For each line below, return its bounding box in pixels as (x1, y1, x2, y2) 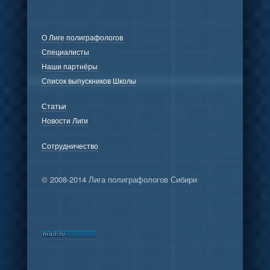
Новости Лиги (41, 115, 88, 125)
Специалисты (41, 46, 89, 57)
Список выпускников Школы (41, 75, 136, 86)
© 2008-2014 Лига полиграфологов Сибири (41, 173, 197, 185)
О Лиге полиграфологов (41, 31, 123, 42)
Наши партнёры (41, 60, 98, 71)
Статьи (41, 100, 66, 111)
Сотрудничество (41, 140, 98, 151)
